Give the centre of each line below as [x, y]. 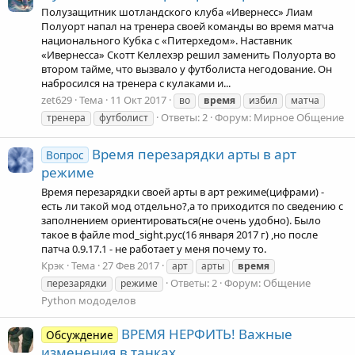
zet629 [57, 100]
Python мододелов [88, 300]
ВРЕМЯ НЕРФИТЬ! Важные [206, 334]
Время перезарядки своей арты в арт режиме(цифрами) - [183, 191]
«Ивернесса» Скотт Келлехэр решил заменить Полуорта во [189, 55]
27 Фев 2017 [131, 265]
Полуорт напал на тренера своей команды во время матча [187, 27]
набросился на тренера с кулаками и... [136, 84]
